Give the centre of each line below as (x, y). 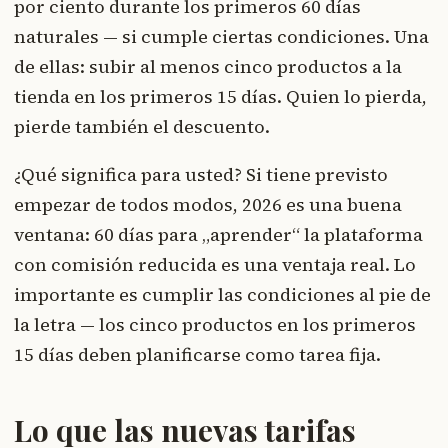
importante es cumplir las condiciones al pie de (222, 295)
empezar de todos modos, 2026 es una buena (208, 205)
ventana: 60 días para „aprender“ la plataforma (218, 235)
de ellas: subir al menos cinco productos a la (208, 67)
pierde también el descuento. (142, 127)
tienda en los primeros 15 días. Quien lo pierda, (220, 97)
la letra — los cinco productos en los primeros (215, 325)
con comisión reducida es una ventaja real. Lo (215, 265)
